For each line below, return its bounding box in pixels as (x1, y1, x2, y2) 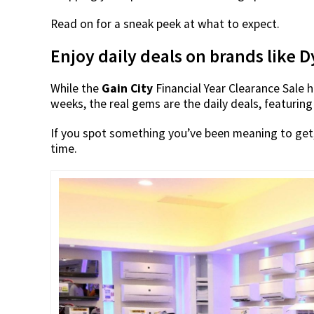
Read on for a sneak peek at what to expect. (50, 15, 280, 32)
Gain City (102, 80, 153, 96)
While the (50, 80, 102, 96)
